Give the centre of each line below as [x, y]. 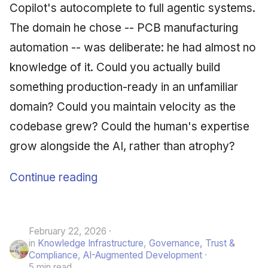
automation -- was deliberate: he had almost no [133, 47]
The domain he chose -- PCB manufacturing [124, 28]
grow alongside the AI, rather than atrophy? [122, 146]
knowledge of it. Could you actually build [115, 67]
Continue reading [54, 177]
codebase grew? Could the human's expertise [130, 126]
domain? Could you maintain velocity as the [123, 106]
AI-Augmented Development [143, 255]
